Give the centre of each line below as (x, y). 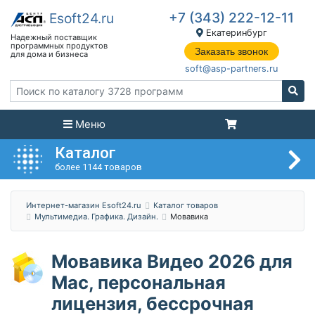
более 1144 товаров (98, 167)
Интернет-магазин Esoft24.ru (84, 206)
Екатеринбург (235, 32)
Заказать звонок (232, 51)
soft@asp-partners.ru (232, 69)
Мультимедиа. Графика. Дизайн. (96, 217)
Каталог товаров (186, 206)
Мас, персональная (139, 283)
